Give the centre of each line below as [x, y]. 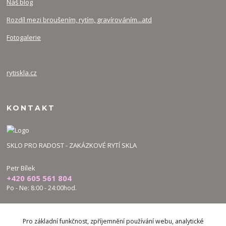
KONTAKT [31, 108]
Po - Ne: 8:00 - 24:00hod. [42, 188]
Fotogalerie [24, 37]
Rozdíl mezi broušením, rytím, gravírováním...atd [79, 20]
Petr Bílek [21, 168]
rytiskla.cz [22, 73]
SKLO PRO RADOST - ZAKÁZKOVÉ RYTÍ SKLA [72, 145]
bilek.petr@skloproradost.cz [81, 207]
